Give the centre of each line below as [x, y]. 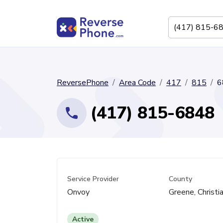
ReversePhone [83, 83]
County [181, 179]
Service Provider [93, 179]
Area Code [137, 83]
